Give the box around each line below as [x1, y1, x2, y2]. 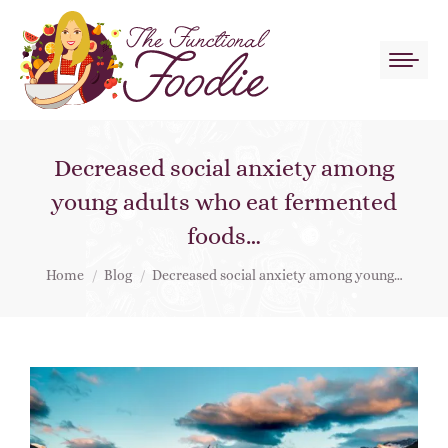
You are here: [45, 257, 146, 276]
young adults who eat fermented [51, 188, 397, 216]
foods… [187, 222, 261, 250]
